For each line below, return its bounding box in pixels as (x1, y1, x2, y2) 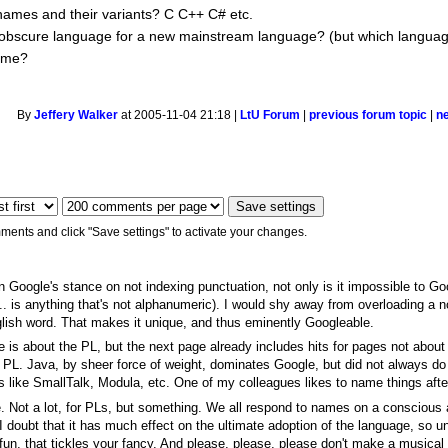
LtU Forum (240, 109, 301, 122)
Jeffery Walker (34, 109, 119, 122)
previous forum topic (309, 109, 428, 122)
